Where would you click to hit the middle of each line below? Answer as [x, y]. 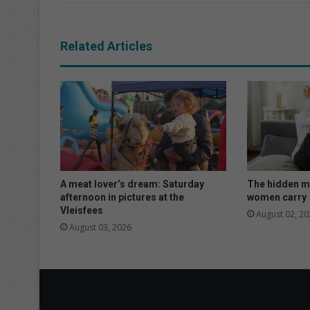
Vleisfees [82, 210]
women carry [276, 197]
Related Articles [106, 46]
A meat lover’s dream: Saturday [132, 184]
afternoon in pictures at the [122, 197]
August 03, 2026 [100, 227]
